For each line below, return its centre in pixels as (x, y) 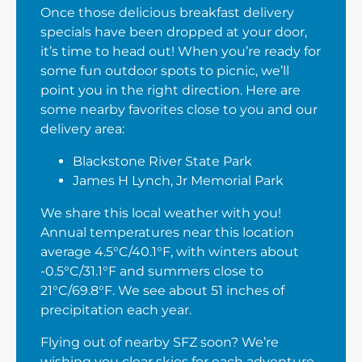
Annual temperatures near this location (167, 232)
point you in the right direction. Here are (170, 90)
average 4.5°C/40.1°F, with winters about (170, 252)
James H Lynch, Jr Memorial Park (178, 181)
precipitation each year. (116, 310)
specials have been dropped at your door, (174, 32)
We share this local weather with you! (161, 213)
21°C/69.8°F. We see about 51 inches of (162, 290)
